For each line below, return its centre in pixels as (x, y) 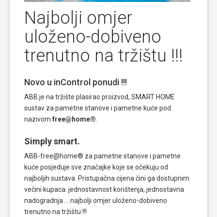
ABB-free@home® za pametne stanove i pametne (102, 156)
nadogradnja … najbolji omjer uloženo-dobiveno (96, 200)
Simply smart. (52, 141)
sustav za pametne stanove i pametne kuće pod (98, 108)
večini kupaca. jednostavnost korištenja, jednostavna (104, 189)
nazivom (38, 119)
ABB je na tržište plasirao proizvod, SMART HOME (100, 97)
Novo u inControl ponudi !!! (76, 82)
